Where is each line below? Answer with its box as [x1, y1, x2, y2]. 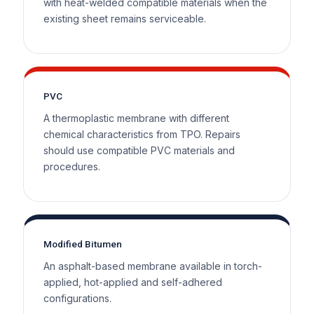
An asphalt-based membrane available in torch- [43, 259, 262, 272]
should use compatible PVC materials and [43, 144, 235, 156]
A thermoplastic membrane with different [43, 111, 229, 124]
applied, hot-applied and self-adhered [43, 275, 222, 288]
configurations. [43, 292, 111, 304]
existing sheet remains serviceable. [43, 12, 206, 25]
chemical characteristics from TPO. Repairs [43, 128, 240, 140]
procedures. [43, 160, 100, 172]
